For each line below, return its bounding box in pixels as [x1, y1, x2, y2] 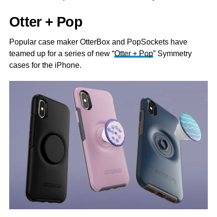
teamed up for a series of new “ [9, 49, 114, 58]
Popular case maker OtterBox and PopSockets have [9, 38, 187, 46]
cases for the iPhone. [9, 61, 81, 70]
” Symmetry [153, 49, 192, 58]
